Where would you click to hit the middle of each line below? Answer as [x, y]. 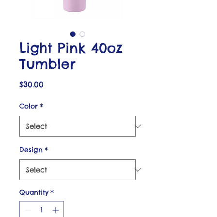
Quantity [34, 192]
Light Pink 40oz [71, 48]
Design [31, 150]
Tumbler [47, 64]
